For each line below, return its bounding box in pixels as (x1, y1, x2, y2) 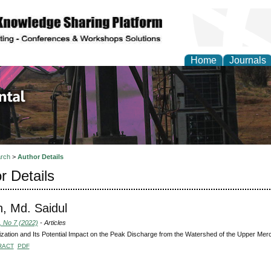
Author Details (17, 153, 64, 161)
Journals (229, 55, 266, 65)
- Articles (38, 218, 66, 226)
